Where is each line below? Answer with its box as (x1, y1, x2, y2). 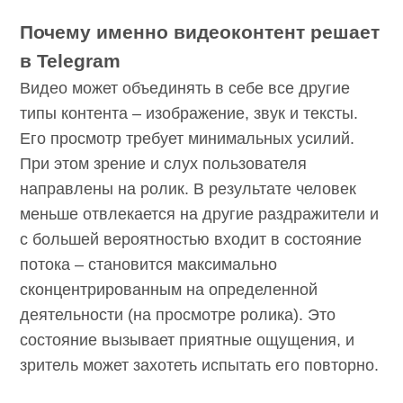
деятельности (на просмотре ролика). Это (20, 328, 346, 351)
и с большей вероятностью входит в (20, 253, 308, 275)
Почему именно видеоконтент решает (20, 44, 376, 70)
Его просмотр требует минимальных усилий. (20, 152, 372, 175)
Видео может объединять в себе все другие (20, 102, 365, 124)
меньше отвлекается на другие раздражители (20, 228, 381, 250)
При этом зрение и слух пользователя (20, 177, 319, 200)
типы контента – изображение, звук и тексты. (20, 127, 375, 149)
